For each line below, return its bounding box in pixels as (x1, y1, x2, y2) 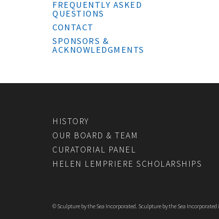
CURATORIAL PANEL (52, 144, 136, 155)
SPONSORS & (52, 35, 109, 46)
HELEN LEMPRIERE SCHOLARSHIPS (52, 158, 202, 169)
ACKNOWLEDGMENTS (52, 44, 144, 55)
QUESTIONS (52, 8, 104, 19)
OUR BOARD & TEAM (52, 130, 138, 141)
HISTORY (52, 115, 89, 127)
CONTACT (52, 22, 94, 33)
